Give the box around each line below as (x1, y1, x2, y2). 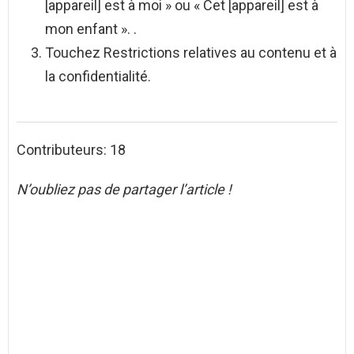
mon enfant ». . (45, 20, 137, 37)
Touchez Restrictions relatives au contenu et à (45, 43, 337, 61)
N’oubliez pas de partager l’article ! (17, 180, 232, 198)
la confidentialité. (45, 67, 151, 85)
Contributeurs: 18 (17, 141, 126, 158)
